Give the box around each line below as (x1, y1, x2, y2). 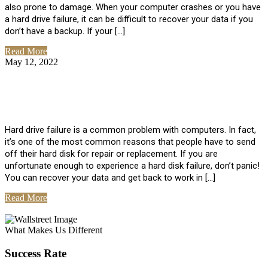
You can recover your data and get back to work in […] (5, 172, 215, 184)
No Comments (60, 57, 115, 68)
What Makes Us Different (5, 225, 102, 236)
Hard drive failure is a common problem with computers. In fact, (5, 124, 256, 136)
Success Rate (5, 246, 66, 260)
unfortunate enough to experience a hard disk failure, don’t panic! (5, 160, 260, 172)
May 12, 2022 (5, 57, 60, 68)
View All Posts (5, 203, 61, 214)
